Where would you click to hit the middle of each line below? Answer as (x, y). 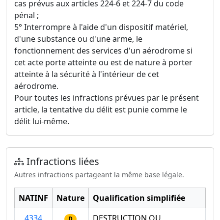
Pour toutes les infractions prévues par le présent (107, 98)
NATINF (33, 198)
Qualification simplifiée (139, 198)
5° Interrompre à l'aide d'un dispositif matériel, (101, 27)
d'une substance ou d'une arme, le (78, 39)
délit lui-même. (42, 122)
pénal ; (27, 15)
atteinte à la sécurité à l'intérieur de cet (87, 74)
